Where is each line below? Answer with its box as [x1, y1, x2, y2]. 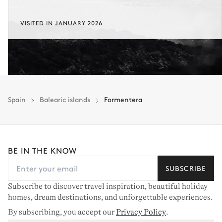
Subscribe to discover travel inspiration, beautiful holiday [8, 181, 208, 191]
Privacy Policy [116, 207, 166, 217]
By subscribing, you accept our [8, 207, 116, 217]
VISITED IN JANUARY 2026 [20, 19, 103, 27]
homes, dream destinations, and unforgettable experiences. [8, 192, 213, 202]
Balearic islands [40, 94, 90, 105]
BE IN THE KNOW [8, 144, 77, 156]
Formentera [104, 94, 142, 105]
